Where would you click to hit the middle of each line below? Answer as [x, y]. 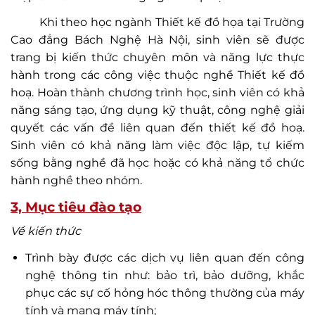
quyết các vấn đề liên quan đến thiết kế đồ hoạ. [157, 128]
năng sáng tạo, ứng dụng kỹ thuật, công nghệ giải [157, 110]
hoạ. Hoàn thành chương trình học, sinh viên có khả [157, 93]
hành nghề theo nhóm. [76, 181]
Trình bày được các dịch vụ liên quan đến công [165, 257]
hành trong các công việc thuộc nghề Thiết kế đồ [157, 75]
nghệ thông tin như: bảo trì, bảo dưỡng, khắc [165, 275]
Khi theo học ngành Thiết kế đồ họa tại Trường [157, 22]
